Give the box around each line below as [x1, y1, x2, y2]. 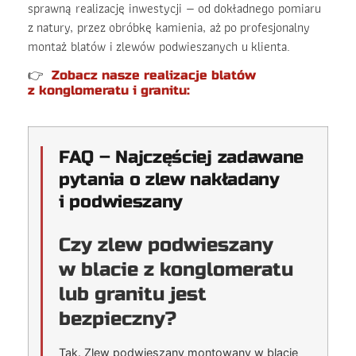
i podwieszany [59, 192, 184, 213]
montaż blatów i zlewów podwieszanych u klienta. [28, 36, 290, 56]
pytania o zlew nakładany [59, 169, 280, 191]
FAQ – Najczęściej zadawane [59, 147, 304, 168]
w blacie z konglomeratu [59, 258, 293, 282]
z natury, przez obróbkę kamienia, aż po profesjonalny [28, 17, 310, 37]
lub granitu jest [59, 283, 207, 307]
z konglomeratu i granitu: [28, 82, 190, 98]
